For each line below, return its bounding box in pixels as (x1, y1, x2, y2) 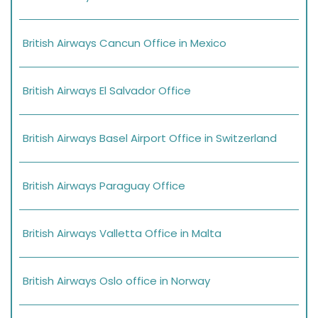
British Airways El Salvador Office (23, 82, 191, 98)
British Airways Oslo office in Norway (23, 273, 210, 288)
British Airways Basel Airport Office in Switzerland (23, 130, 277, 146)
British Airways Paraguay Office (23, 177, 185, 193)
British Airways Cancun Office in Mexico (23, 35, 226, 50)
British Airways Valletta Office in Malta (23, 225, 221, 241)
